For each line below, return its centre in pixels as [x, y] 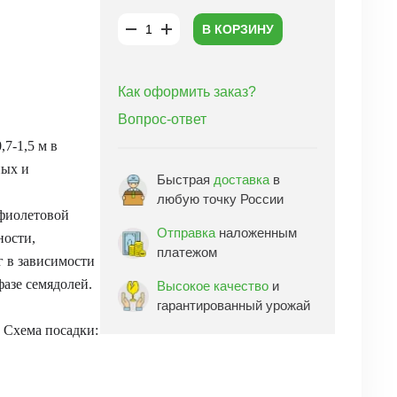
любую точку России [220, 199]
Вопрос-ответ [162, 119]
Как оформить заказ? [187, 92]
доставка [241, 179]
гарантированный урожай [234, 305]
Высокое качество [213, 286]
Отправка [186, 233]
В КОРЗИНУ [237, 29]
